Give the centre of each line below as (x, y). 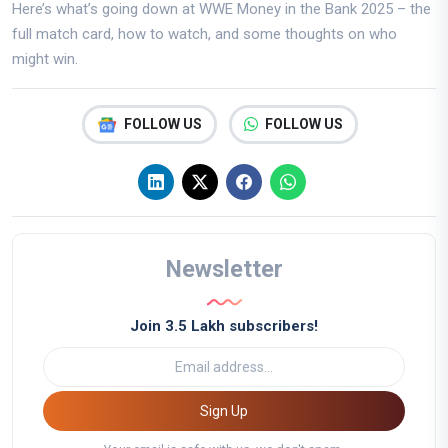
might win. (45, 59)
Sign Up (239, 410)
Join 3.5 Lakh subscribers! (224, 326)
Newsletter (224, 269)
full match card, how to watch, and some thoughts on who (204, 34)
